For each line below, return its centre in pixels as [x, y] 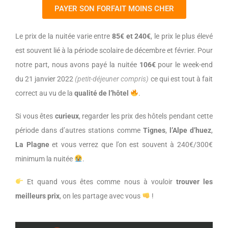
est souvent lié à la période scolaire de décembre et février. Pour [114, 50]
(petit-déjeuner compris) [112, 79]
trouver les [193, 181]
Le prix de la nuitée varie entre [63, 36]
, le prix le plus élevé [182, 36]
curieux [67, 116]
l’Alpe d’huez [190, 130]
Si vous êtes [35, 116]
